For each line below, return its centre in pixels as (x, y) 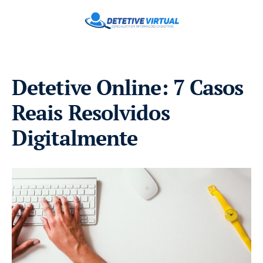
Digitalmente (75, 137)
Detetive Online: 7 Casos (128, 87)
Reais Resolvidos (91, 112)
